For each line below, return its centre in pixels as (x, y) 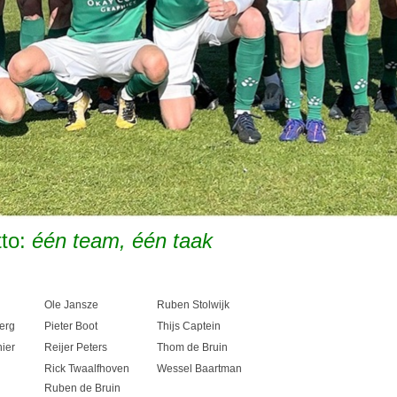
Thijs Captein (189, 326)
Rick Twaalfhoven (87, 369)
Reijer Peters (76, 347)
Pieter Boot (71, 326)
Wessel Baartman (199, 369)
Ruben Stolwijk (193, 305)
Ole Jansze (71, 305)
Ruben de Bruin (82, 388)
